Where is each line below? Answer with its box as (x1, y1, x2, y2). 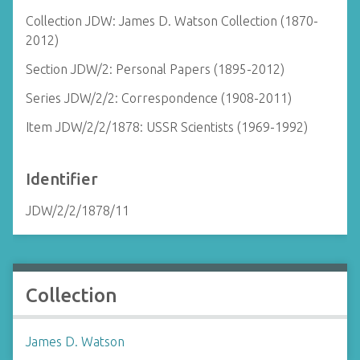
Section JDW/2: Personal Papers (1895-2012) (26, 62, 284, 76)
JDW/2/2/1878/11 (26, 203, 129, 218)
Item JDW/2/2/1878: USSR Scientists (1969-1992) (26, 120, 308, 134)
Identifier (26, 170, 98, 188)
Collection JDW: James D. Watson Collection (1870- (26, 14, 318, 28)
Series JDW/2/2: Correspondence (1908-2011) (26, 91, 292, 105)
